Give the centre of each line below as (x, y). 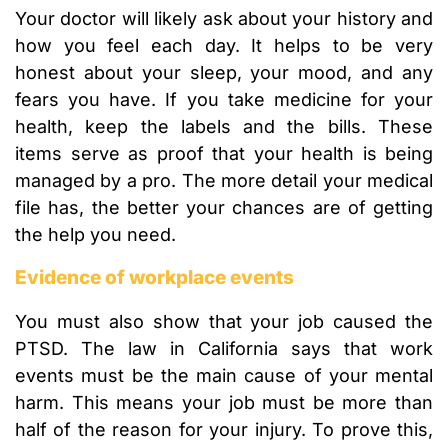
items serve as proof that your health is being (224, 154)
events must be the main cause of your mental (224, 376)
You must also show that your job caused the (224, 322)
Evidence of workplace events (154, 278)
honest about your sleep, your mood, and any (224, 73)
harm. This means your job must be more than (224, 403)
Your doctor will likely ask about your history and (224, 19)
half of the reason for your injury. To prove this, (224, 430)
